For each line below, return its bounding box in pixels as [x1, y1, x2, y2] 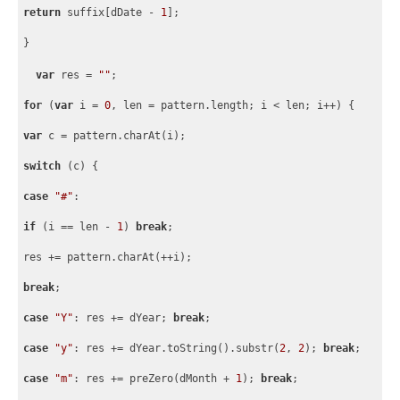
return [23, 5, 62, 19]
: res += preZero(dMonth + [73, 372, 237, 386]
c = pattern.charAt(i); [42, 129, 187, 143]
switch [23, 160, 62, 173]
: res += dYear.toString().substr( [73, 342, 280, 355]
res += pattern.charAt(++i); [23, 251, 193, 264]
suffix [61, 5, 105, 19]
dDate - [111, 5, 162, 19]
